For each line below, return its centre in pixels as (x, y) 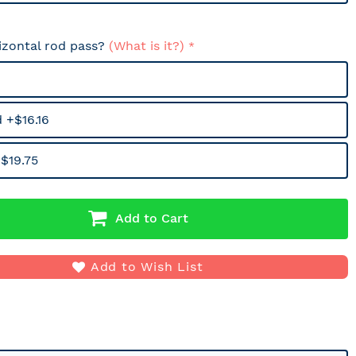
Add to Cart (151, 218)
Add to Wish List (147, 267)
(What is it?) (147, 46)
